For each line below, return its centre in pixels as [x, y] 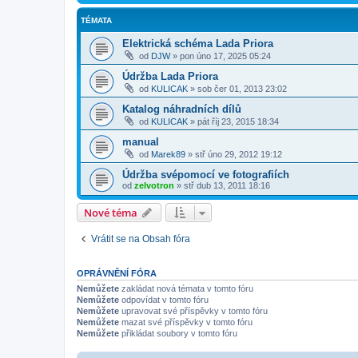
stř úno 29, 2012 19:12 [239, 154]
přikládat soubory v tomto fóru [178, 333]
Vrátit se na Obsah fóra [141, 239]
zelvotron [154, 185]
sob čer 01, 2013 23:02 [242, 88]
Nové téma [111, 212]
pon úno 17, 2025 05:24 [225, 56]
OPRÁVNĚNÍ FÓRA [117, 273]
